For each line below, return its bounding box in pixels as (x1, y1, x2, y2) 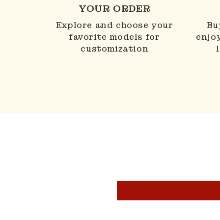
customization (81, 43, 149, 54)
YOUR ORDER (79, 2, 151, 14)
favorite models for (69, 31, 160, 42)
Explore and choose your (55, 20, 173, 30)
